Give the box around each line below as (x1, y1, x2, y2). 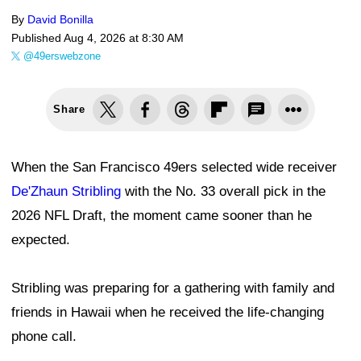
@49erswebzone (23, 50, 101, 63)
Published (11, 31, 64, 45)
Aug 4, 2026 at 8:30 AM (64, 31, 184, 45)
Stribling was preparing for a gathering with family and (11, 280, 334, 297)
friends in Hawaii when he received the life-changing (11, 305, 324, 321)
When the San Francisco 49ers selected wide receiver (11, 160, 337, 176)
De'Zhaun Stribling (11, 184, 121, 200)
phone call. (11, 329, 77, 345)
